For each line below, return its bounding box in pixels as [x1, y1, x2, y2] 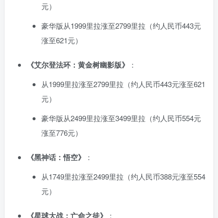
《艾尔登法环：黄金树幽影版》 [27, 59, 129, 71]
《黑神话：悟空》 [27, 152, 85, 163]
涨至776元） [41, 127, 82, 138]
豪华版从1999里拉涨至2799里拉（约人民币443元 [41, 20, 201, 31]
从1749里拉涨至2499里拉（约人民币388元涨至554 [41, 171, 205, 182]
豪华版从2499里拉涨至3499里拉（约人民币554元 [41, 113, 201, 124]
